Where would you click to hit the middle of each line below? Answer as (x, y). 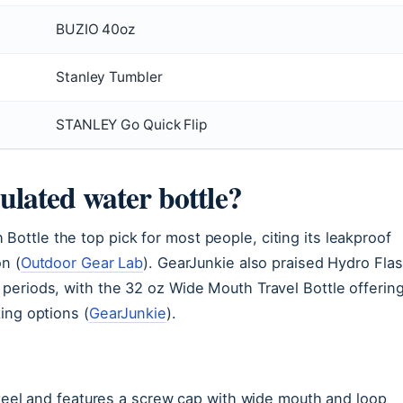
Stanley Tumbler (109, 76)
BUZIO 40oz (95, 29)
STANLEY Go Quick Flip (131, 124)
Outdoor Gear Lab (82, 262)
